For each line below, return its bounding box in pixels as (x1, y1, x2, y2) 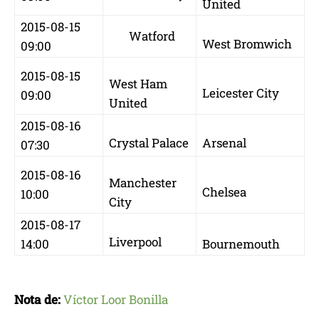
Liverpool (109, 233, 162, 250)
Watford (109, 27, 175, 44)
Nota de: (14, 291, 61, 308)
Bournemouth (202, 235, 280, 252)
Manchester (109, 174, 177, 191)
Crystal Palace (109, 134, 189, 151)
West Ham (109, 75, 167, 92)
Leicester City (202, 84, 279, 101)
